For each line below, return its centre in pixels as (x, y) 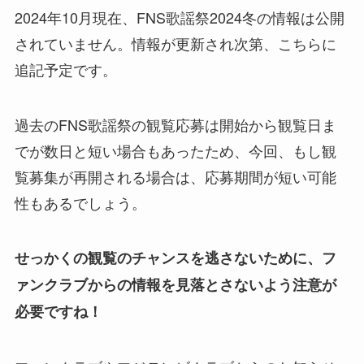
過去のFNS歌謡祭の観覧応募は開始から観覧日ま (175, 124)
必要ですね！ (58, 312)
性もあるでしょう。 (80, 202)
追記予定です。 (65, 69)
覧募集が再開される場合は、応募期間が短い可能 (175, 176)
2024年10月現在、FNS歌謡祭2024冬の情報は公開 (179, 17)
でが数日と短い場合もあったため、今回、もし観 (175, 150)
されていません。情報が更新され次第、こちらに (175, 43)
